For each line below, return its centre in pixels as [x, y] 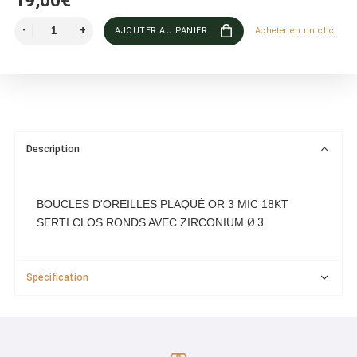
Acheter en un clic [294, 30]
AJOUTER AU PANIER [161, 30]
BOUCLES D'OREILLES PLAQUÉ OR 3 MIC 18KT [163, 204]
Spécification [58, 277]
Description [53, 149]
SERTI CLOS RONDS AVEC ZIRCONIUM [142, 222]
